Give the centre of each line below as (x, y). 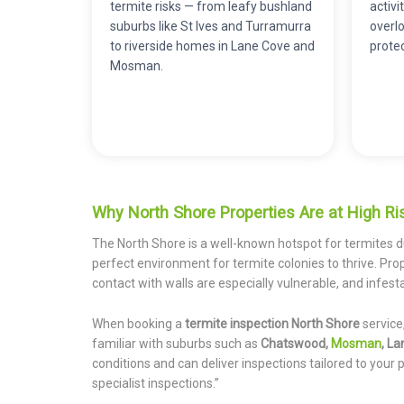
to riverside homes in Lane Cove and (212, 46)
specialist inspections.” (156, 383)
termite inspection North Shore (272, 323)
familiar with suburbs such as (176, 343)
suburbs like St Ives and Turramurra (211, 26)
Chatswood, (296, 343)
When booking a (138, 323)
